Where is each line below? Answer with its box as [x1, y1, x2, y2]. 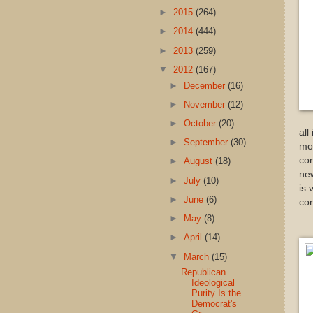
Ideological [191, 277, 235, 289]
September [184, 137, 231, 148]
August [184, 156, 216, 167]
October [184, 117, 219, 129]
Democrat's [191, 298, 238, 310]
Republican [181, 267, 226, 278]
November [184, 99, 228, 110]
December [184, 80, 228, 91]
